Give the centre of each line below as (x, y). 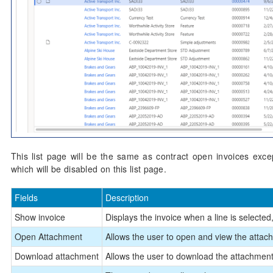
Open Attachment (48, 236)
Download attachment (56, 256)
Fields (26, 197)
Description (127, 197)
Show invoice (40, 217)
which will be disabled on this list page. (89, 168)
